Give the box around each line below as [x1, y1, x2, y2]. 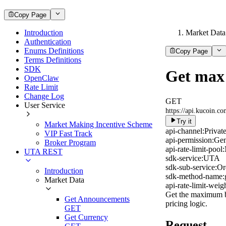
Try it [177, 117, 192, 125]
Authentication [24, 37, 71, 46]
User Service [24, 100, 65, 109]
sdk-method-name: [165, 172, 224, 181]
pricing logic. [165, 199, 207, 208]
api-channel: [165, 126, 204, 135]
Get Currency [65, 212, 108, 221]
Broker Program [44, 138, 96, 147]
